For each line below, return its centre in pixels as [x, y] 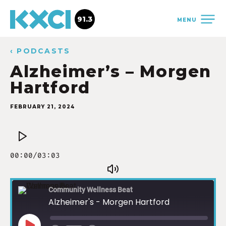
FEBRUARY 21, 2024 [42, 107]
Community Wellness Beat [91, 190]
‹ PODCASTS [40, 51]
